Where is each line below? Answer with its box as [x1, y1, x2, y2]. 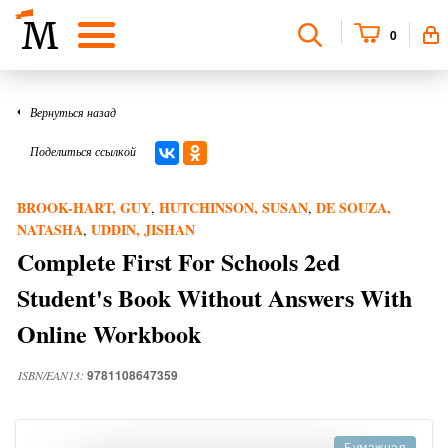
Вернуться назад [30, 104, 116, 120]
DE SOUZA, [316, 197, 391, 218]
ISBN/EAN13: [18, 367, 87, 383]
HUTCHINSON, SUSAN [159, 197, 308, 218]
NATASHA [17, 219, 83, 240]
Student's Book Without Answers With [17, 280, 412, 315]
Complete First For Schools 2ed [17, 244, 340, 279]
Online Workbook [17, 316, 201, 351]
